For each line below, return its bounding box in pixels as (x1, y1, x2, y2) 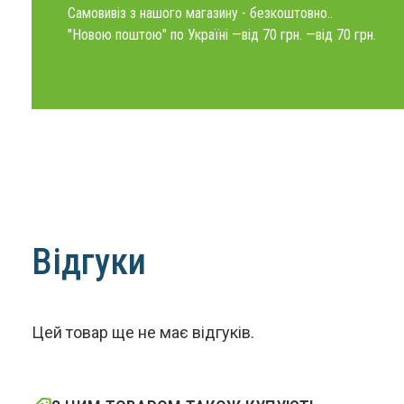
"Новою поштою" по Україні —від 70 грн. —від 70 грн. (67, 26, 376, 43)
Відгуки (31, 241, 146, 283)
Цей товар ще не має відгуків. (31, 323, 254, 342)
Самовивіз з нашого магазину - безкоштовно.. (67, 5, 333, 22)
